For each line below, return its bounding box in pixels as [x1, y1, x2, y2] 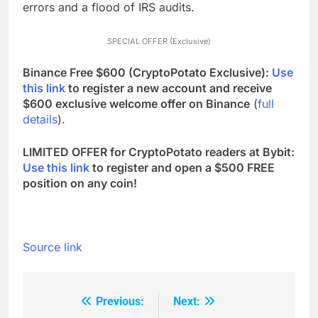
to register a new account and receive [65, 80, 272, 95]
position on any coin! [23, 175, 137, 190]
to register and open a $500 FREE [89, 160, 275, 175]
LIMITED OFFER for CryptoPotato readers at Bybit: [23, 144, 295, 159]
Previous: [96, 294, 144, 308]
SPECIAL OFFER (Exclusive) [107, 35, 211, 46]
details [23, 111, 57, 126]
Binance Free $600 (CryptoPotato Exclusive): [23, 65, 272, 79]
